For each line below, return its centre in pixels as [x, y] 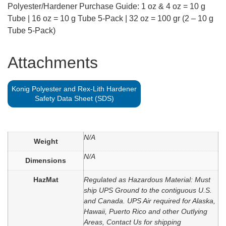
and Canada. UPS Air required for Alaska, [150, 201]
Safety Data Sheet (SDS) [74, 99]
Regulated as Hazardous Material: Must [147, 180]
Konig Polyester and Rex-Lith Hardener [74, 89]
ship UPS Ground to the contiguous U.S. [148, 190]
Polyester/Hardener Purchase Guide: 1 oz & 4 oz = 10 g [106, 7]
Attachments [53, 63]
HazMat [46, 180]
